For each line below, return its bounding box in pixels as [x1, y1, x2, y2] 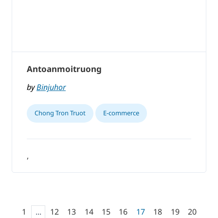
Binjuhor [36, 82, 66, 93]
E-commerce [103, 109, 139, 118]
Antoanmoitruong [27, 63, 102, 75]
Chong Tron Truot [35, 109, 86, 118]
